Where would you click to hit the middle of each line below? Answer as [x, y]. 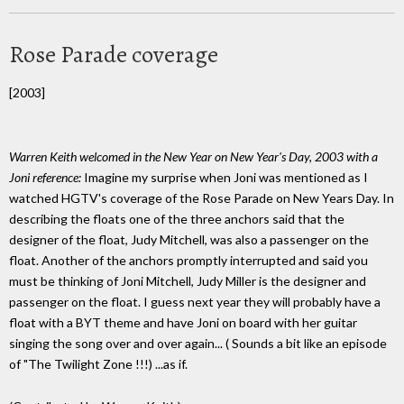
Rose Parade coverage [114, 54]
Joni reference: [45, 178]
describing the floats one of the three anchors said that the [177, 219]
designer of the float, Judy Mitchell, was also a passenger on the [189, 240]
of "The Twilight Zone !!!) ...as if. [98, 364]
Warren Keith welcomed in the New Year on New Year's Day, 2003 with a [193, 157]
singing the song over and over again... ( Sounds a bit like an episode [198, 344]
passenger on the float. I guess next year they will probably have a [195, 302]
